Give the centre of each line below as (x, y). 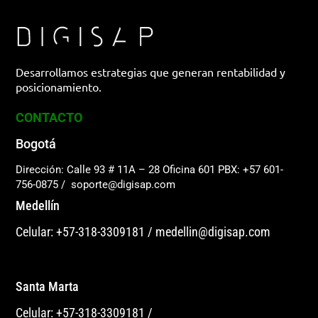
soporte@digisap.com (124, 185)
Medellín (38, 206)
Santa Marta (48, 287)
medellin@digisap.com (213, 232)
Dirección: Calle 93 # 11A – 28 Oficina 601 (116, 170)
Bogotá (36, 144)
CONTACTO (49, 118)
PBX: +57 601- (251, 170)
